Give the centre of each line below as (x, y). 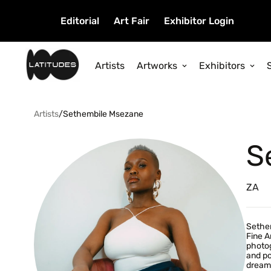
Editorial (80, 21)
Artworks (157, 65)
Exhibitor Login (199, 21)
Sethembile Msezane (103, 114)
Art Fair (132, 21)
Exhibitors (222, 65)
